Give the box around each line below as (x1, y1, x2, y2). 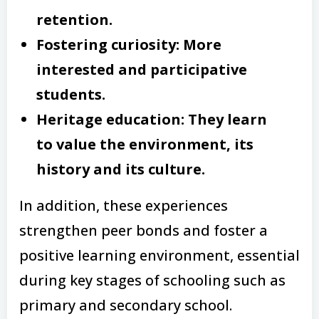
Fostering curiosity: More (36, 34, 221, 54)
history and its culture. (36, 159, 205, 179)
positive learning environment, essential (19, 245, 300, 265)
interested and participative (36, 59, 247, 79)
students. (36, 84, 105, 104)
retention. (36, 9, 113, 29)
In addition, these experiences (19, 195, 228, 215)
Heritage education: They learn (36, 109, 267, 129)
